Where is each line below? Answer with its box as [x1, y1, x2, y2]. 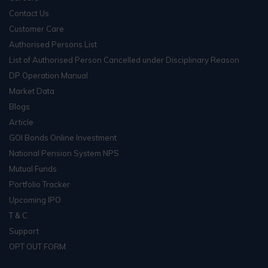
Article [9, 117, 33, 127]
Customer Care [9, 23, 64, 33]
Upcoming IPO [9, 194, 61, 205]
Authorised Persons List [9, 39, 97, 49]
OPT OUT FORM [9, 241, 66, 251]
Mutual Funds [9, 163, 57, 173]
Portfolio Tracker [9, 179, 70, 189]
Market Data [9, 86, 54, 96]
